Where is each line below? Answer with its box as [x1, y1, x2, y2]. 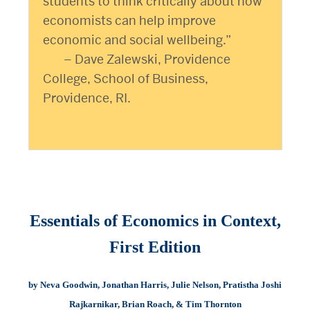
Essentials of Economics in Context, [29, 212, 281, 230]
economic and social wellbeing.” [42, 32, 231, 48]
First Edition [109, 238, 201, 257]
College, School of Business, [42, 71, 208, 87]
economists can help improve [42, 12, 216, 29]
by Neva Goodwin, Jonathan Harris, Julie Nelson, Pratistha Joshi [28, 280, 282, 291]
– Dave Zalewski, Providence [63, 51, 230, 68]
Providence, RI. [42, 90, 131, 107]
